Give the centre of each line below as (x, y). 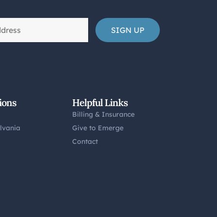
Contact (85, 141)
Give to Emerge (98, 128)
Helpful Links (100, 102)
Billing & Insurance (104, 114)
